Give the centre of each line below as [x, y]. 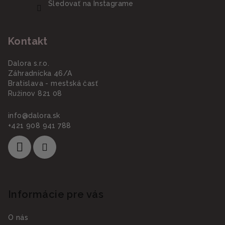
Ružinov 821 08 [35, 93]
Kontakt [28, 41]
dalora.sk [44, 115]
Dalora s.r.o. [29, 63]
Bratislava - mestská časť [53, 83]
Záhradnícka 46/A [40, 73]
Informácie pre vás [56, 194]
